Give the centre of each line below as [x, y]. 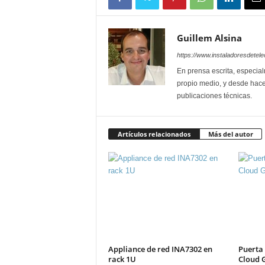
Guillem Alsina [209, 38]
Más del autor [230, 134]
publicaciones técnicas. [214, 96]
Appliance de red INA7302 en [160, 249]
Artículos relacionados [154, 134]
